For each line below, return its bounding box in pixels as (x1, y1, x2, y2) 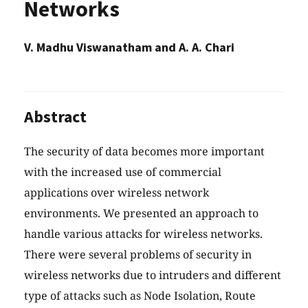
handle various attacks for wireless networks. (24, 226, 263, 242)
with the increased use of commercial (24, 164, 221, 180)
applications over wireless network (24, 185, 209, 201)
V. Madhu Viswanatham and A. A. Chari (24, 39, 234, 56)
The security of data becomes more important (24, 144, 265, 159)
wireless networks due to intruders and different (24, 267, 281, 283)
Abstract (24, 106, 87, 128)
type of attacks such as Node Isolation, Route (24, 288, 256, 304)
